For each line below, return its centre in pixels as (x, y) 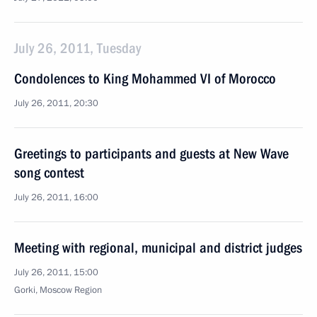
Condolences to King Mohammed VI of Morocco (145, 79)
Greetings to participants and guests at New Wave (151, 154)
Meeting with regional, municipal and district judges (158, 248)
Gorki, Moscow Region (58, 290)
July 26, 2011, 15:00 (56, 272)
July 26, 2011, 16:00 (56, 197)
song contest (49, 173)
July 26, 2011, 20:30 (56, 103)
